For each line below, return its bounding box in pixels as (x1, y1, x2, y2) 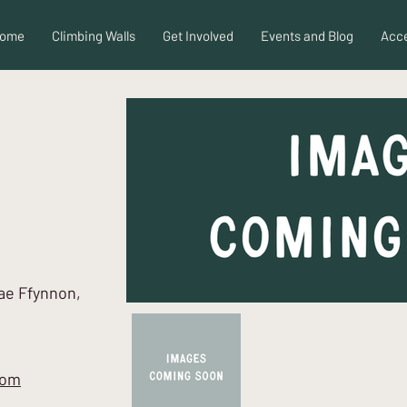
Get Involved (162, 27, 233, 44)
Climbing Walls (51, 27, 135, 44)
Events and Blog (260, 27, 353, 44)
